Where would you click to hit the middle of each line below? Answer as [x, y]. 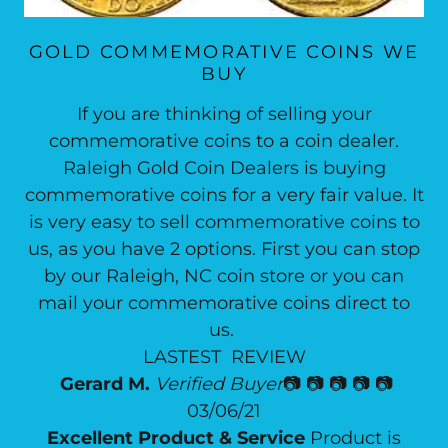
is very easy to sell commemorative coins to [224, 222]
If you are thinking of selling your [224, 114]
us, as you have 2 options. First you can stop [224, 249]
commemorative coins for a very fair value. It [224, 195]
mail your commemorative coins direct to [224, 303]
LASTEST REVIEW [224, 357]
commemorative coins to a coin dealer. [224, 141]
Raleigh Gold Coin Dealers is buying [224, 168]
